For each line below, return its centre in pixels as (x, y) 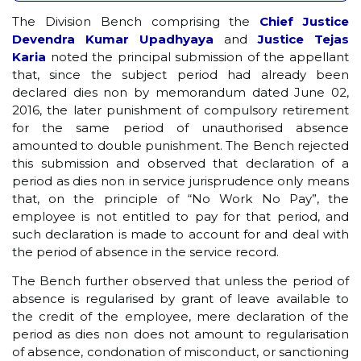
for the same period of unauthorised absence (180, 127)
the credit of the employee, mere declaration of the (180, 317)
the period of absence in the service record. (145, 251)
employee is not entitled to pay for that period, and (180, 216)
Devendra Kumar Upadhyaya (113, 39)
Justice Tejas (303, 39)
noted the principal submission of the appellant (197, 56)
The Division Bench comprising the (136, 21)
